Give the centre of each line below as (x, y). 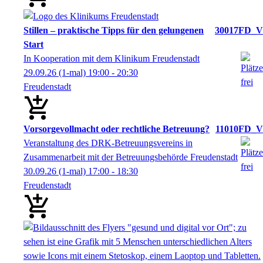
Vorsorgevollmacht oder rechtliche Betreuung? (117, 129)
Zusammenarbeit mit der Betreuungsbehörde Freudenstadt (131, 157)
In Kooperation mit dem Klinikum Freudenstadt (112, 58)
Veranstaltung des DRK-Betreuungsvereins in (108, 143)
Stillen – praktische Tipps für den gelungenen (114, 30)
